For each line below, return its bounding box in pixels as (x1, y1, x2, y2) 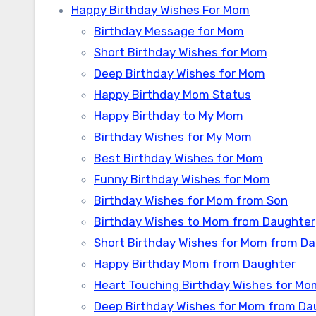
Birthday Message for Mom (94, 24, 244, 38)
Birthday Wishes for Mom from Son (94, 193, 288, 207)
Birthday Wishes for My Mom (94, 130, 252, 144)
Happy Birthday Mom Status (94, 87, 251, 102)
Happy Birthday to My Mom (94, 109, 243, 123)
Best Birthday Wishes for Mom (94, 151, 263, 165)
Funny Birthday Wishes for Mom (94, 172, 270, 186)
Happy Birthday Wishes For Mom (71, 3, 250, 17)
